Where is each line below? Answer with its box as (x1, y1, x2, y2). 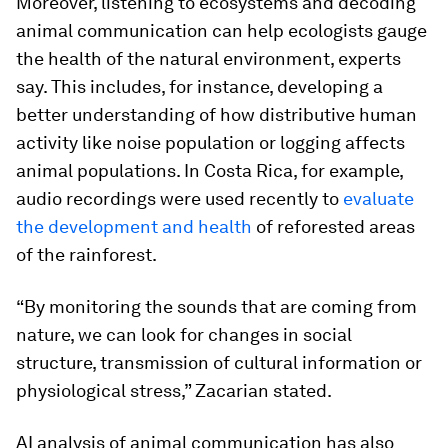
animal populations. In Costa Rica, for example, (16, 160, 403, 182)
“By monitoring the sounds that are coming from (16, 296, 417, 318)
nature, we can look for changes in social (16, 324, 352, 346)
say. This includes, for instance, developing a (16, 76, 383, 98)
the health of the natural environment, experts (16, 48, 401, 70)
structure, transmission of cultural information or (16, 352, 422, 374)
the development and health (16, 216, 252, 238)
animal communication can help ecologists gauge (16, 20, 427, 42)
